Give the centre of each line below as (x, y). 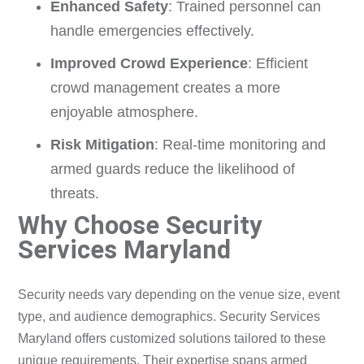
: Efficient (278, 64)
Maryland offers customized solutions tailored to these (172, 338)
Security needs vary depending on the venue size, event (179, 294)
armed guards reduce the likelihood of (173, 169)
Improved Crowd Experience (149, 64)
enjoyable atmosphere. (125, 113)
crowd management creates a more (166, 88)
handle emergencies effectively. (153, 31)
